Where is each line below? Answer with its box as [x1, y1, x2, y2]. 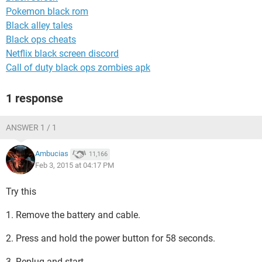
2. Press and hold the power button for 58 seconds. [6, 233, 215, 244]
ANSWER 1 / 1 [6, 123, 57, 132]
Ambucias [35, 149, 68, 158]
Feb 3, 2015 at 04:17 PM [35, 161, 114, 170]
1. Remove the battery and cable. [6, 209, 140, 220]
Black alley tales [6, 20, 73, 31]
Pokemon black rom [6, 6, 88, 17]
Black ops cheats [6, 34, 76, 45]
